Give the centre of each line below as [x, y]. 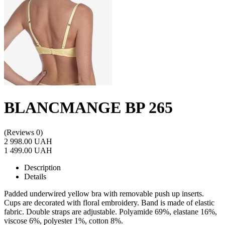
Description [42, 167]
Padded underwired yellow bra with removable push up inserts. [104, 193]
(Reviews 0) [23, 132]
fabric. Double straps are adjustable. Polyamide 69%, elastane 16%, [110, 211]
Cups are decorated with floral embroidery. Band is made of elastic [109, 202]
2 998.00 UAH [28, 141]
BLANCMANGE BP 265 [88, 108]
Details [35, 176]
